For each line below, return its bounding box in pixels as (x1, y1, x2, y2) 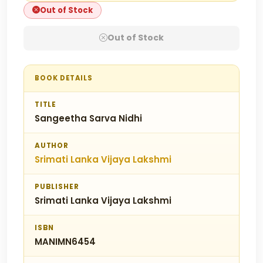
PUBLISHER (35, 181, 79, 191)
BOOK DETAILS (35, 73, 93, 83)
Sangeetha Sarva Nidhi (35, 112, 142, 124)
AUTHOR (35, 140, 69, 150)
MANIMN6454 (35, 235, 96, 248)
